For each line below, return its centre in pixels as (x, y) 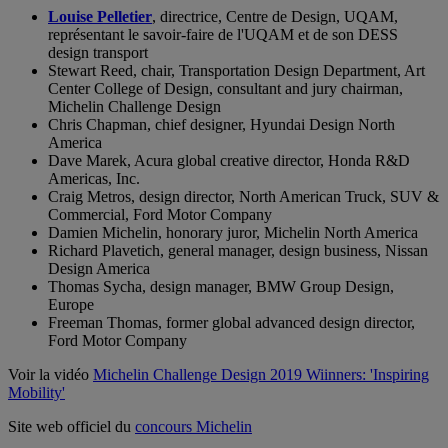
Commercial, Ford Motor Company (160, 214)
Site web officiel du (71, 426)
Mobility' (36, 392)
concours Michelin (193, 426)
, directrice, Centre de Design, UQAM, (275, 16)
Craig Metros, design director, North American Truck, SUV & (243, 196)
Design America (99, 268)
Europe (71, 304)
